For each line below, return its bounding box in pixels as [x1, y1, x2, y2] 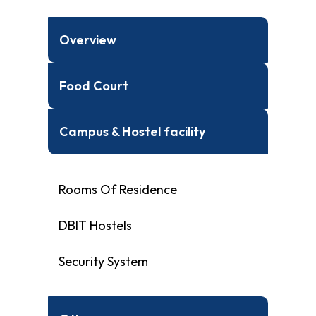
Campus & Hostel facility [59, 123, 205, 140]
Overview [59, 31, 116, 48]
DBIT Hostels [59, 217, 132, 233]
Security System [59, 253, 148, 269]
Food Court [59, 77, 128, 94]
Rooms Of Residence [59, 181, 177, 197]
